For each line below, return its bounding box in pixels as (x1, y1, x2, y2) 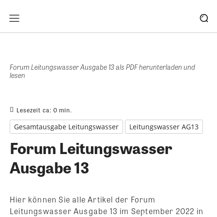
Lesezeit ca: (16, 105, 53, 114)
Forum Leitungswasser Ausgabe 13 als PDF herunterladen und (10, 62, 195, 72)
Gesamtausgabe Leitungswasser (14, 122, 119, 131)
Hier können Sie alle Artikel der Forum (10, 193, 156, 205)
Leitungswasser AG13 (129, 122, 199, 131)
